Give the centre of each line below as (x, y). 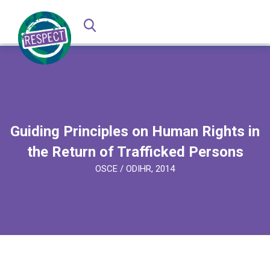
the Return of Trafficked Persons (135, 152)
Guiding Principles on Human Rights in (135, 131)
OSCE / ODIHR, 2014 (135, 169)
